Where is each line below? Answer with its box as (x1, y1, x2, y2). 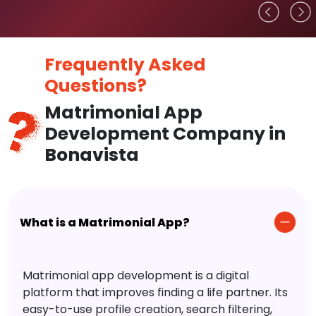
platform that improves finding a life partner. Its (23, 284, 288, 301)
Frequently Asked (44, 52, 206, 78)
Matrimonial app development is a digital (23, 267, 249, 284)
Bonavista (44, 142, 139, 168)
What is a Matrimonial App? (20, 214, 190, 231)
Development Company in (44, 121, 286, 147)
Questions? (44, 73, 147, 99)
